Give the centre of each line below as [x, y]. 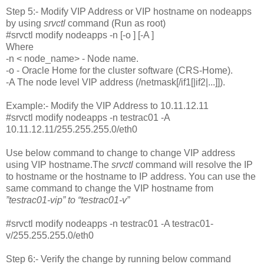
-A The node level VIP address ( [72, 82]
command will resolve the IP [193, 164]
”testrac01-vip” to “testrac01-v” [68, 200]
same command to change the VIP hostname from [110, 188]
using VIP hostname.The [59, 164]
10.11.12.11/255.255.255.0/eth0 [72, 129]
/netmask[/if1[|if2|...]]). [182, 82]
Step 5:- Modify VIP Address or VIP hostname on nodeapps [129, 11]
